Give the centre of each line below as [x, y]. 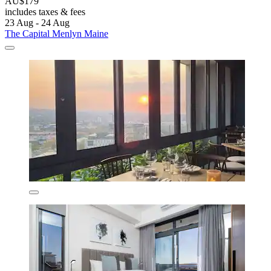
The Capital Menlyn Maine [57, 34]
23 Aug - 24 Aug [37, 23]
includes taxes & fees [45, 12]
